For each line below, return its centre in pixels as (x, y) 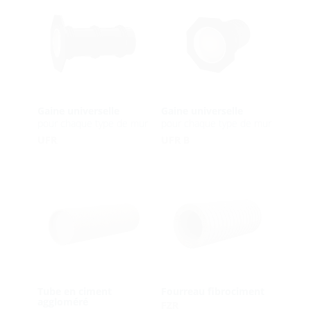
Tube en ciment (74, 292)
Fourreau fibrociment (212, 292)
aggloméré (62, 302)
